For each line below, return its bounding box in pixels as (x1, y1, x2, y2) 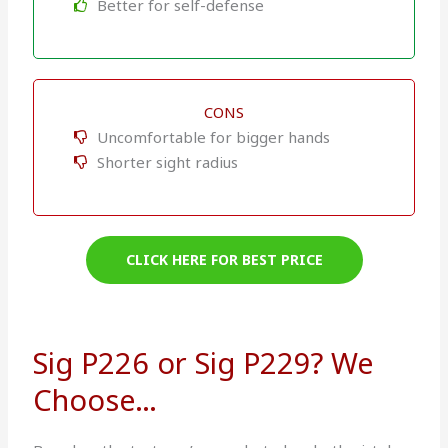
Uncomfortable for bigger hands (96, 126, 330, 147)
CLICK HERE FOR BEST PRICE (125, 249, 323, 269)
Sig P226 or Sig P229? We (33, 342, 374, 382)
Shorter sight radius (96, 151, 238, 172)
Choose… (33, 379, 158, 419)
